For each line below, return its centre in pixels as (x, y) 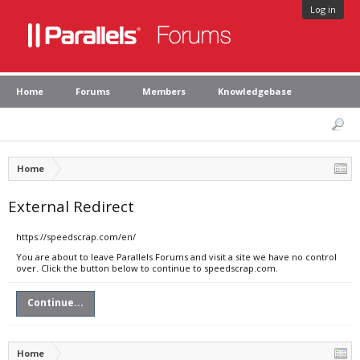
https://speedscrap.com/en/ (76, 237)
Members (164, 91)
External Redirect (71, 206)
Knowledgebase (255, 91)
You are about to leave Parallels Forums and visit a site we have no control (176, 257)
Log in (323, 9)
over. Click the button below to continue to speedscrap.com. (147, 268)
